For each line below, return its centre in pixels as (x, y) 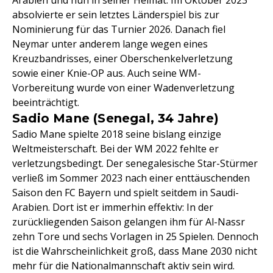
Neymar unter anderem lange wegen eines (110, 44)
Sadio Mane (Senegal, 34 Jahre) (115, 119)
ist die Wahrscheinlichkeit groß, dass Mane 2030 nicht (135, 251)
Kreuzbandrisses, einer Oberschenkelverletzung (122, 59)
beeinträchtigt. (46, 103)
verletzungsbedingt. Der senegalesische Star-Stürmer (135, 164)
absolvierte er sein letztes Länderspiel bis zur (116, 15)
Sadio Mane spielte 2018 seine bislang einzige (117, 134)
